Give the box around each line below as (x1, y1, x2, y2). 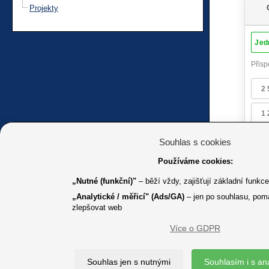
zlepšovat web (72, 203, 122, 212)
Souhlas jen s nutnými (86, 257, 171, 267)
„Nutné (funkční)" (72, 177, 136, 186)
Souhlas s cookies (159, 137, 231, 147)
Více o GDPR (170, 223, 220, 233)
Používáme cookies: (157, 157, 233, 166)
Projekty (29, 3, 58, 13)
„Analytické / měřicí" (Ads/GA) (72, 192, 184, 201)
